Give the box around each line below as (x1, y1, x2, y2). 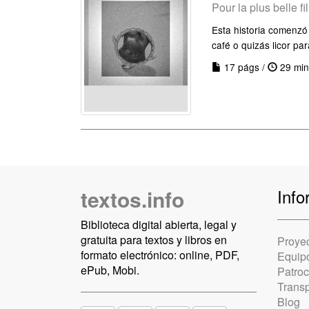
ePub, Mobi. (81, 262, 139, 278)
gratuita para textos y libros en (81, 232, 227, 248)
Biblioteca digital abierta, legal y (81, 217, 237, 232)
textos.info (81, 184, 184, 214)
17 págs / (221, 60, 268, 74)
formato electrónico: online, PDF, (81, 247, 239, 263)
